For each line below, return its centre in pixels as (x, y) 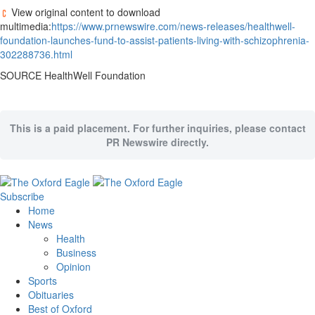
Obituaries (51, 295)
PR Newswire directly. (157, 142)
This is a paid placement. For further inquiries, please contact (157, 128)
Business (76, 253)
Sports (43, 281)
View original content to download (84, 12)
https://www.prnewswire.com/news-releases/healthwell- (173, 26)
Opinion (73, 267)
